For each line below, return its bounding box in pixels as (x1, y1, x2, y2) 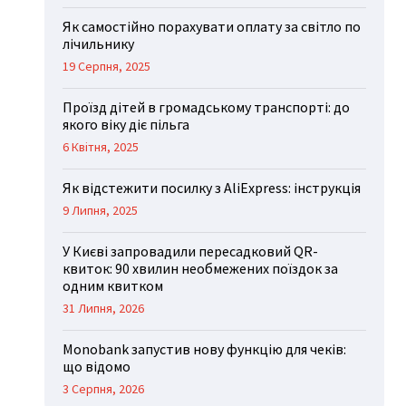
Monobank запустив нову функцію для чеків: (63, 340, 347, 359)
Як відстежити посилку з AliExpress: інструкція (63, 179, 362, 198)
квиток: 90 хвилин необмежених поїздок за (63, 259, 339, 278)
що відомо (63, 357, 131, 376)
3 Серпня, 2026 (63, 381, 145, 398)
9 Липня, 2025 (63, 202, 139, 219)
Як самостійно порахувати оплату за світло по (63, 17, 362, 36)
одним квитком (63, 276, 164, 295)
